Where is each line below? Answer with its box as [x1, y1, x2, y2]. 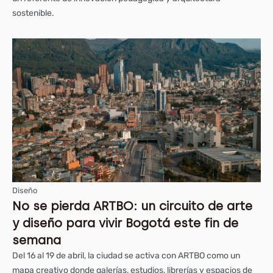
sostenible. [12, 7, 54, 18]
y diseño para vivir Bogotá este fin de [12, 215, 238, 230]
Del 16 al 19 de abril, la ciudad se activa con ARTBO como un [12, 250, 240, 261]
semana [12, 232, 61, 247]
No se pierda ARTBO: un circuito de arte [12, 198, 252, 213]
